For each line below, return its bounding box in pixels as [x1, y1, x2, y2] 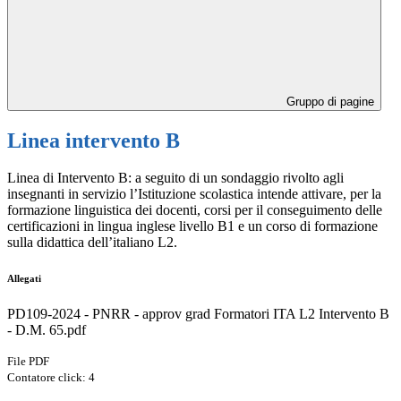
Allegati [7, 273, 41, 285]
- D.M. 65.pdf [7, 322, 86, 338]
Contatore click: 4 [7, 371, 95, 385]
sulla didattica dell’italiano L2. [7, 235, 177, 251]
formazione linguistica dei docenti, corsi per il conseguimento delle [7, 202, 382, 218]
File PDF [7, 354, 49, 369]
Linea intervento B [7, 128, 180, 152]
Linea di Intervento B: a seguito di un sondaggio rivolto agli [7, 170, 344, 186]
